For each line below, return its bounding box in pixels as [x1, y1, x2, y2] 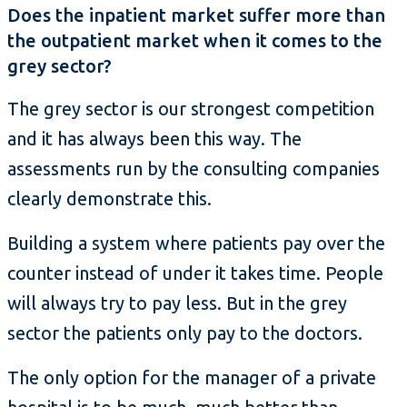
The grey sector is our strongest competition [7, 98, 374, 120]
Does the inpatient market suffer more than [7, 5, 385, 26]
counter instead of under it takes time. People [7, 263, 383, 284]
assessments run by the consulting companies [7, 158, 380, 180]
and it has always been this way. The [7, 128, 302, 150]
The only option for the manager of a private [7, 367, 376, 389]
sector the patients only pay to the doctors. [7, 323, 362, 344]
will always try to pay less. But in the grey [7, 293, 347, 314]
